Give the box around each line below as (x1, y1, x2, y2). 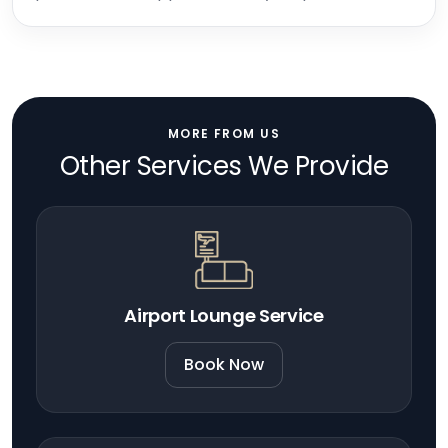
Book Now (184, 353, 264, 377)
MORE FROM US (167, 125, 281, 143)
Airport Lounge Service (124, 303, 324, 329)
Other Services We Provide (60, 148, 388, 185)
